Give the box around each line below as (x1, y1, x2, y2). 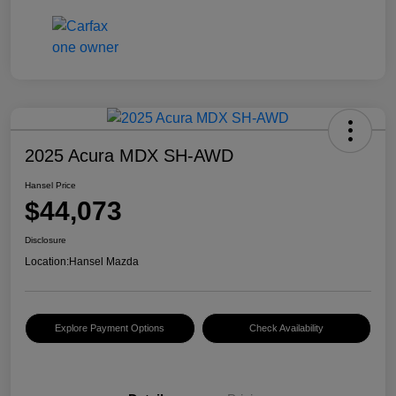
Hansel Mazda (69, 255, 139, 269)
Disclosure (25, 235, 66, 246)
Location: (25, 255, 69, 269)
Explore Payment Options (55, 323, 165, 334)
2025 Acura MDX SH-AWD (25, 146, 233, 166)
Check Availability (248, 323, 324, 334)
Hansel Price (25, 180, 76, 191)
